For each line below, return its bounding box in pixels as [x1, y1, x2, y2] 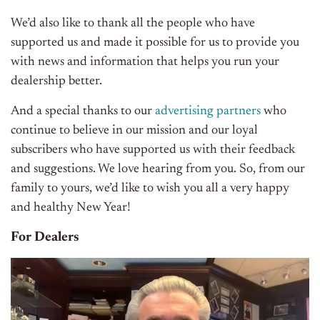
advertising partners [155, 105, 261, 119]
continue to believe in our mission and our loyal [11, 124, 258, 138]
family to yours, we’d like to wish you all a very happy [11, 182, 289, 196]
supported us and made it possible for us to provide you [11, 36, 299, 50]
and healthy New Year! [11, 201, 131, 215]
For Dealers [11, 231, 79, 245]
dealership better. [11, 75, 102, 89]
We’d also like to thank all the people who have [11, 17, 255, 31]
